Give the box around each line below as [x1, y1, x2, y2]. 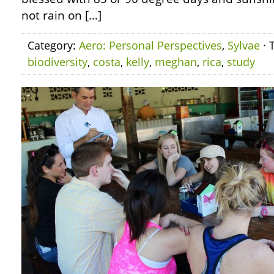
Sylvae [228, 38, 260, 53]
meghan [155, 54, 197, 69]
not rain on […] [21, 7, 102, 23]
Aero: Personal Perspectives [79, 38, 222, 53]
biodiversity [28, 54, 87, 69]
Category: [28, 38, 79, 53]
